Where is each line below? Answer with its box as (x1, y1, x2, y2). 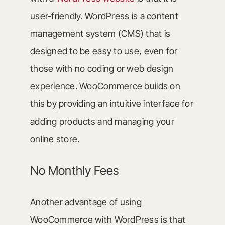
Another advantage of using (30, 197, 142, 208)
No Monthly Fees (30, 163, 119, 178)
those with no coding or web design (30, 63, 174, 74)
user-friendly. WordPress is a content (30, 10, 178, 21)
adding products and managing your (30, 116, 174, 127)
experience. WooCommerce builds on (30, 80, 180, 91)
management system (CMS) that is (30, 28, 171, 39)
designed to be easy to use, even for (30, 45, 178, 56)
